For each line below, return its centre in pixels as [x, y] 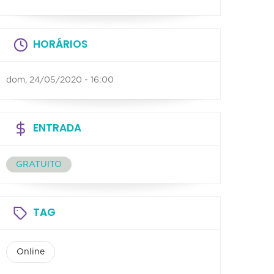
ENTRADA [57, 128]
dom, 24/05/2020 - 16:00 [60, 80]
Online [31, 252]
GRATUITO [39, 164]
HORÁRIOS [60, 44]
